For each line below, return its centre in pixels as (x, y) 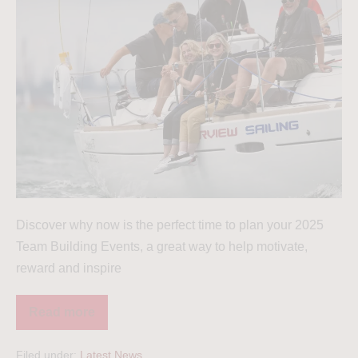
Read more (62, 312)
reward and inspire (69, 268)
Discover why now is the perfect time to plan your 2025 (170, 225)
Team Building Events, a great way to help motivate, (162, 246)
